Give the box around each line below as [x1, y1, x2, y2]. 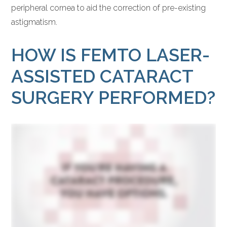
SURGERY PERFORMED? [11, 87, 216, 108]
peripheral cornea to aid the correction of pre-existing [11, 3, 206, 13]
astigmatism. [11, 17, 58, 27]
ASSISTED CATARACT [11, 65, 194, 87]
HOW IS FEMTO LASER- [11, 44, 210, 65]
